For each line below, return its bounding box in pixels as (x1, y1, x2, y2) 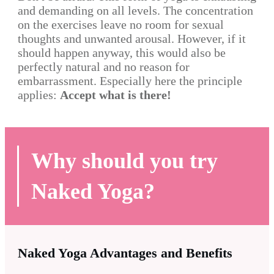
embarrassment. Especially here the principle (18, 74, 242, 88)
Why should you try (31, 149, 218, 174)
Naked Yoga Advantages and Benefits (18, 245, 232, 261)
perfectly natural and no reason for (18, 60, 190, 74)
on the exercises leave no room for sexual (18, 18, 224, 32)
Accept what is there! (60, 88, 171, 102)
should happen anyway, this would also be (18, 46, 226, 60)
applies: (18, 88, 60, 102)
